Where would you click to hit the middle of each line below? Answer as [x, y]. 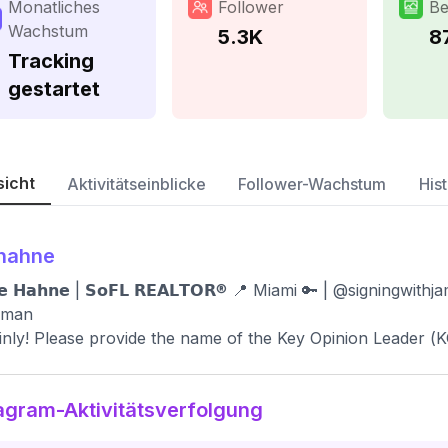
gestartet [54, 89]
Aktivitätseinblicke [136, 184]
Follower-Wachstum [312, 184]
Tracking [51, 61]
